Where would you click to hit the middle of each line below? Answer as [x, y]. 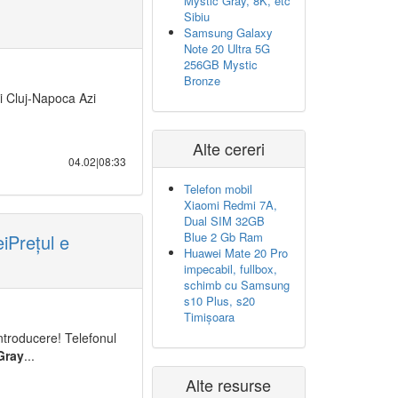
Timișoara [209, 317]
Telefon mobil [218, 189]
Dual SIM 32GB [224, 221]
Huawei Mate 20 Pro [236, 253]
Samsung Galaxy [228, 32]
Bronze [202, 80]
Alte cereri [228, 148]
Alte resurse [229, 385]
